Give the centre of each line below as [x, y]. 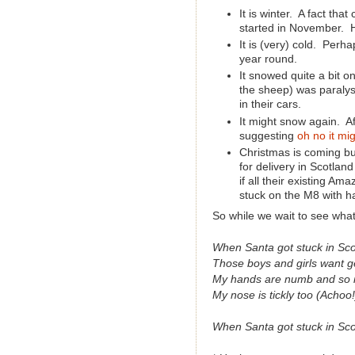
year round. [268, 59]
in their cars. [270, 105]
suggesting [266, 136]
